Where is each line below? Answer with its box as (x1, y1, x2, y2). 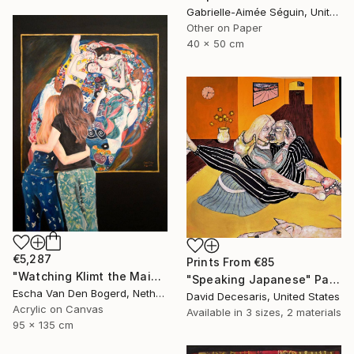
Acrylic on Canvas (13, 302, 104, 315)
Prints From (186, 254, 254, 269)
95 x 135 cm (13, 318, 73, 331)
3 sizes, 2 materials (246, 305, 341, 318)
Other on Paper (186, 21, 262, 35)
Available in (186, 305, 246, 318)
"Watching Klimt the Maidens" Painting (150, 269, 161, 283)
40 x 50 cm (186, 37, 244, 51)
